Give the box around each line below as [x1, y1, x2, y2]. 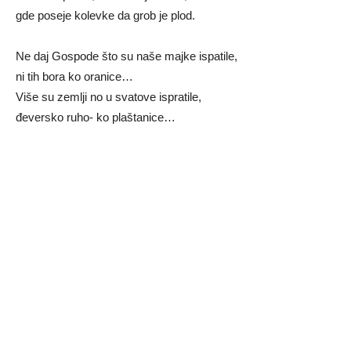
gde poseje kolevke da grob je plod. [16, 8, 195, 22]
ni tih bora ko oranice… [16, 69, 133, 83]
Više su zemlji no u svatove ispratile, [16, 89, 201, 103]
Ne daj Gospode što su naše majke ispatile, [16, 49, 237, 63]
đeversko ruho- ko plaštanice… [16, 110, 175, 124]
